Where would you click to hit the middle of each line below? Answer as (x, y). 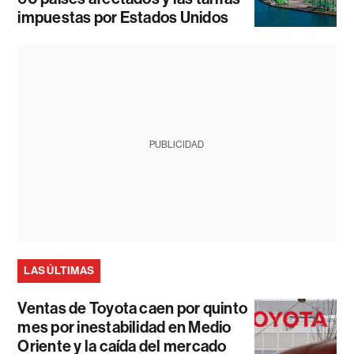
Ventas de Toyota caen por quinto (133, 309)
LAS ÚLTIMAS (59, 271)
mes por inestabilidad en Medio (124, 328)
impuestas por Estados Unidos (123, 18)
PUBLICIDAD (177, 145)
